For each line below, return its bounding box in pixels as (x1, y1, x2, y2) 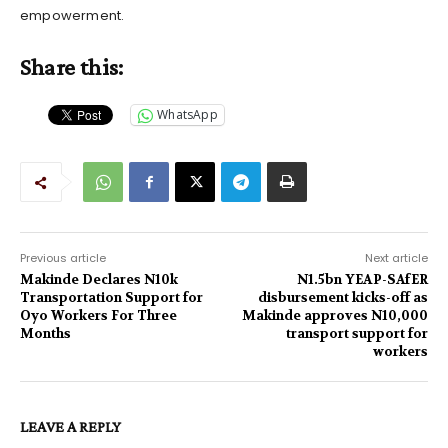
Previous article (20, 249, 106, 266)
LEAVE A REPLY (20, 417, 121, 435)
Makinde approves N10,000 (241, 306, 428, 324)
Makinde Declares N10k (20, 270, 178, 288)
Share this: (20, 52, 124, 80)
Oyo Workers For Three (20, 306, 177, 324)
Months (20, 324, 71, 342)
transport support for (285, 324, 428, 342)
